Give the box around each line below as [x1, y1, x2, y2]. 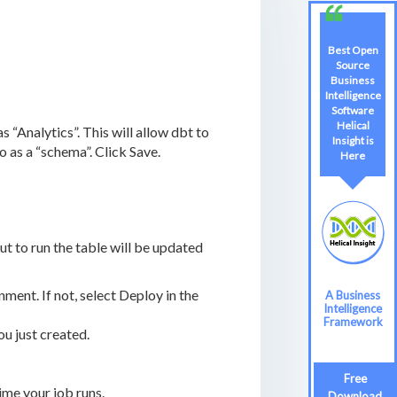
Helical [336, 118, 370, 132]
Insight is [331, 133, 374, 147]
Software [331, 103, 374, 117]
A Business [325, 287, 380, 302]
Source [336, 58, 370, 72]
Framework [323, 314, 383, 329]
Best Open [327, 43, 378, 57]
